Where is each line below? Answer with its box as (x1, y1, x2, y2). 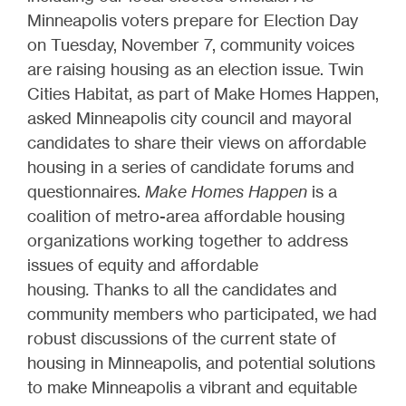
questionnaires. (27, 180, 145, 201)
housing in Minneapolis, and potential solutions (27, 352, 375, 372)
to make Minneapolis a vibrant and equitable (27, 376, 357, 397)
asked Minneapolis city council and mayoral (27, 107, 352, 128)
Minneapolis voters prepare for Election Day (27, 9, 358, 30)
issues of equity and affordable (27, 254, 258, 275)
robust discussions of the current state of (27, 327, 336, 348)
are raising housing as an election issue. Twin (27, 58, 363, 79)
